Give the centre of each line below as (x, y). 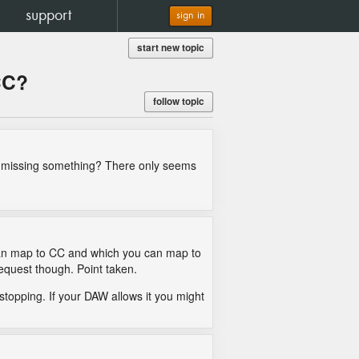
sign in (191, 16)
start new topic (171, 48)
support (48, 16)
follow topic (179, 101)
